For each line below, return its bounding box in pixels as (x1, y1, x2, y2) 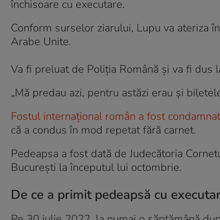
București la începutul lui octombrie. (11, 160, 185, 175)
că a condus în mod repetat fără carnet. (11, 123, 196, 137)
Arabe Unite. (11, 34, 71, 49)
